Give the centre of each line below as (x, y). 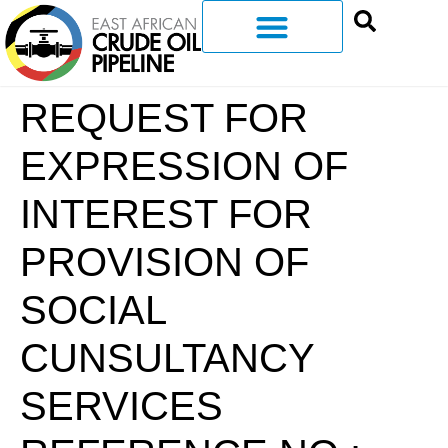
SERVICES (121, 406)
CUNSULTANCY (167, 358)
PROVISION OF (164, 262)
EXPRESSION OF (184, 166)
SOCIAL (93, 310)
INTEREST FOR (166, 214)
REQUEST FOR (164, 118)
